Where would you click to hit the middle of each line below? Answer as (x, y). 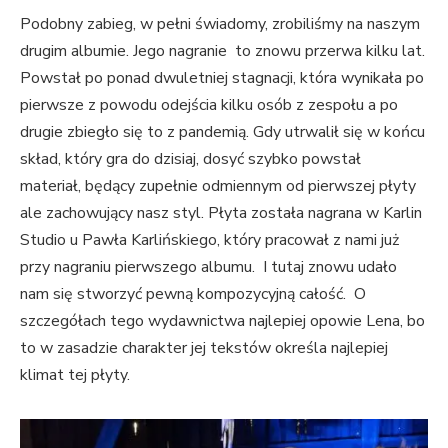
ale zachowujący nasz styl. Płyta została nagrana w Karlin (221, 212)
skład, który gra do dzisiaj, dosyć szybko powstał (192, 158)
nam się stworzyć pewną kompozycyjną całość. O (193, 293)
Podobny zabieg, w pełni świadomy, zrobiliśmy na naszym (220, 23)
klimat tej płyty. (75, 374)
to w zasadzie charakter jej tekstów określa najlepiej (204, 347)
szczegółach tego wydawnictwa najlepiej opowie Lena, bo (222, 320)
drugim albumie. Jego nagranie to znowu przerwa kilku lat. (222, 50)
